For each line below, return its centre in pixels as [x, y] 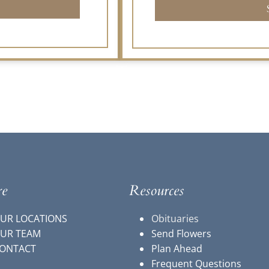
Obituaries [175, 219]
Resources [157, 191]
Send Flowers [182, 234]
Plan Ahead [177, 249]
